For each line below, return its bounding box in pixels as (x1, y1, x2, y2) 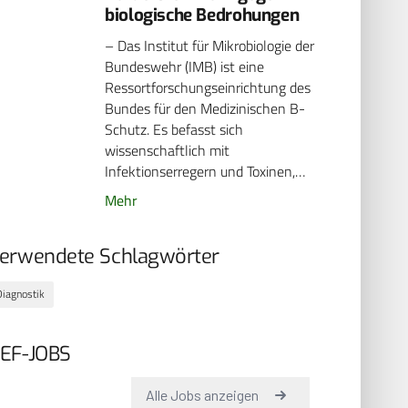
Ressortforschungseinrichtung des (105, 76, 311, 99)
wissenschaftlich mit (105, 139, 230, 162)
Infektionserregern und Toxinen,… (105, 160, 306, 183)
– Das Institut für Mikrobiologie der (105, 35, 315, 57)
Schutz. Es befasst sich (105, 118, 244, 141)
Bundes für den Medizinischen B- (105, 97, 306, 120)
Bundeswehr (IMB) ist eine (105, 56, 265, 78)
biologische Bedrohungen (105, 3, 300, 26)
